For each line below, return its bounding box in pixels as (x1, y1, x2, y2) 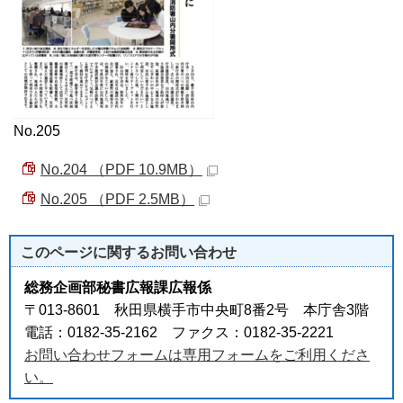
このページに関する (21, 245, 150, 260)
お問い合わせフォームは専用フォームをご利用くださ (24, 347, 370, 363)
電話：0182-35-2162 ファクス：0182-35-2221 (24, 325, 334, 340)
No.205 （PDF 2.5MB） (40, 192, 194, 207)
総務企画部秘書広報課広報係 (24, 280, 211, 295)
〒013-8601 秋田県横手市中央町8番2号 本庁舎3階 (24, 302, 369, 318)
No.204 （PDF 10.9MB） (40, 162, 202, 177)
